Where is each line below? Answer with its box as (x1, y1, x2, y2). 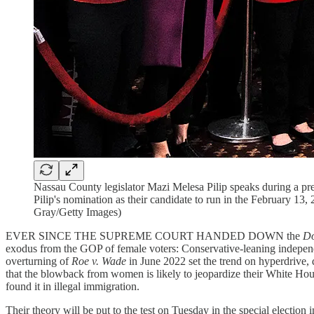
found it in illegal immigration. (6, 280, 139, 292)
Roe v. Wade (71, 255, 126, 267)
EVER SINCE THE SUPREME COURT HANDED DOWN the (6, 230, 303, 242)
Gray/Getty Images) (34, 206, 121, 218)
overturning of (6, 255, 71, 267)
